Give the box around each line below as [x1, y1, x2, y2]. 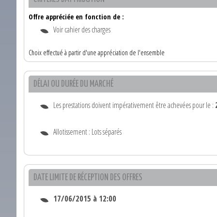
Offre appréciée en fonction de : [29, 12, 124, 22]
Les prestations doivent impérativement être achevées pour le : [53, 100, 215, 111]
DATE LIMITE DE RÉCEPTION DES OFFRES [33, 173, 142, 183]
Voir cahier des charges [53, 24, 110, 35]
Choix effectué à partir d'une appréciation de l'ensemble [29, 48, 165, 58]
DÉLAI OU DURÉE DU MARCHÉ [33, 79, 113, 89]
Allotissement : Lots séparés [53, 126, 122, 138]
